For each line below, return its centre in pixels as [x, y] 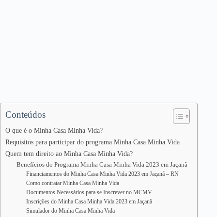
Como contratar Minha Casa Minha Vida [73, 183]
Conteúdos [25, 115]
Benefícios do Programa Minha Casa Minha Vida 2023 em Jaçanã [102, 164]
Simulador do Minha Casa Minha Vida [71, 211]
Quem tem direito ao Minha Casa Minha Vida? [69, 154]
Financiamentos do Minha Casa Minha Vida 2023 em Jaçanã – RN [103, 174]
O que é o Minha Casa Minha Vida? [54, 130]
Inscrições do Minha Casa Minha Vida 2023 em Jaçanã [89, 202]
